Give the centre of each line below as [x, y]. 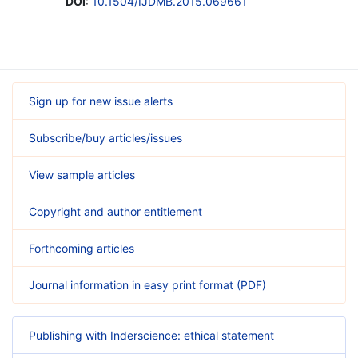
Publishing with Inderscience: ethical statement [151, 335]
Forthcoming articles [82, 248]
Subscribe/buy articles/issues [105, 137]
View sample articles [82, 174]
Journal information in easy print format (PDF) [147, 284]
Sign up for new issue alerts [101, 101]
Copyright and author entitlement [115, 211]
